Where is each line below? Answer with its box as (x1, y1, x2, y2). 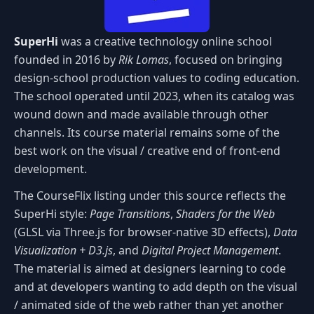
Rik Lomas (118, 51, 169, 67)
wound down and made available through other (14, 106, 268, 122)
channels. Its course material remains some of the (14, 124, 280, 140)
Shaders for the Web (176, 205, 275, 221)
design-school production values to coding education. (14, 69, 299, 86)
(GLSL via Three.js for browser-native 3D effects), (14, 224, 273, 240)
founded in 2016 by (14, 51, 118, 67)
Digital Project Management (142, 242, 278, 258)
